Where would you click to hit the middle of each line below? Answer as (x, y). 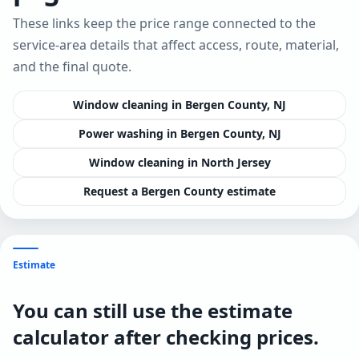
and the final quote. (72, 67)
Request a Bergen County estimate (179, 192)
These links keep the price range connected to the (164, 24)
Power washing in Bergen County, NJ (179, 134)
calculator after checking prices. (166, 337)
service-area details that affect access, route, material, (176, 45)
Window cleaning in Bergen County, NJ (179, 105)
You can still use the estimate (153, 311)
